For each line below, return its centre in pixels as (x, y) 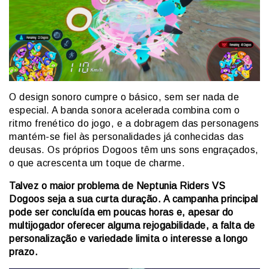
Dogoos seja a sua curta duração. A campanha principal (134, 199)
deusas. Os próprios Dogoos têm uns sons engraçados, (134, 150)
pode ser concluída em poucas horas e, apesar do (121, 213)
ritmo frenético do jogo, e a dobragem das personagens (134, 124)
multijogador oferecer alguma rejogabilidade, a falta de (132, 226)
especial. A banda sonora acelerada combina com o (124, 110)
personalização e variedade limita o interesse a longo (128, 239)
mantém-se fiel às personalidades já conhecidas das (126, 137)
